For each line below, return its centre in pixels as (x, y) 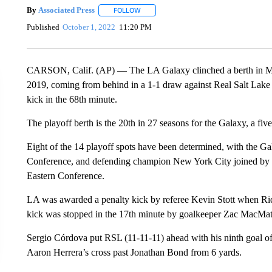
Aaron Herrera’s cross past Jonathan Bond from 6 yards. (134, 252)
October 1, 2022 (89, 27)
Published (43, 27)
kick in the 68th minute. (72, 99)
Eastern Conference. (65, 175)
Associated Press (66, 10)
